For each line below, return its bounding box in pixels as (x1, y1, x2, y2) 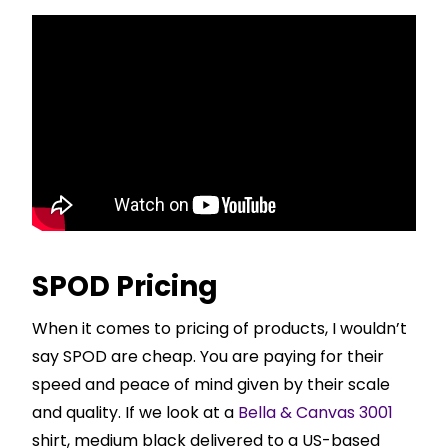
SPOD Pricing (32, 266, 218, 306)
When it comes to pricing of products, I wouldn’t (32, 316, 407, 340)
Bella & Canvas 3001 (238, 400, 393, 424)
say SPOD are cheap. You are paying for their (32, 344, 384, 368)
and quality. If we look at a (32, 400, 238, 424)
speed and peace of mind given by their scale (32, 372, 390, 396)
